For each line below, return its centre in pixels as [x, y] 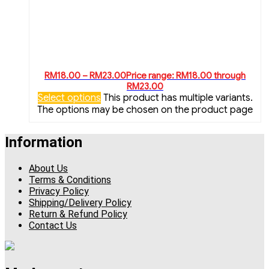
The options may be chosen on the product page [145, 110]
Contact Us [53, 226]
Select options [69, 98]
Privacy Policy [59, 192]
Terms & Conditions [70, 180]
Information [44, 143]
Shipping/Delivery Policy [80, 203]
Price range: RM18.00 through [186, 75]
